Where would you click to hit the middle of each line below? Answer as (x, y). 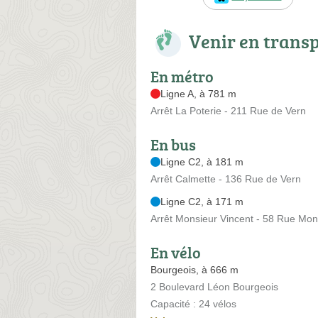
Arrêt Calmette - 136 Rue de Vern (226, 179)
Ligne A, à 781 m (198, 93)
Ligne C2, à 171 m (202, 201)
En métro (182, 76)
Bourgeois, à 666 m (194, 269)
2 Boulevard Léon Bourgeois (214, 286)
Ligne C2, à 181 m (202, 161)
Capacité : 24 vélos (193, 303)
